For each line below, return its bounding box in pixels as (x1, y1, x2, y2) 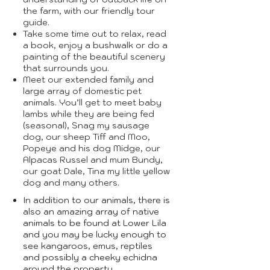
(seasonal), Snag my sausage (23, 120, 149, 131)
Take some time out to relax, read (23, 28, 166, 39)
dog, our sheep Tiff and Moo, (23, 131, 150, 142)
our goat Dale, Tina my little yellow (23, 166, 170, 177)
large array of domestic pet (23, 86, 142, 96)
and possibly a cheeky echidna (23, 252, 157, 263)
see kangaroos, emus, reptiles (23, 240, 152, 251)
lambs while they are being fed (23, 108, 154, 119)
